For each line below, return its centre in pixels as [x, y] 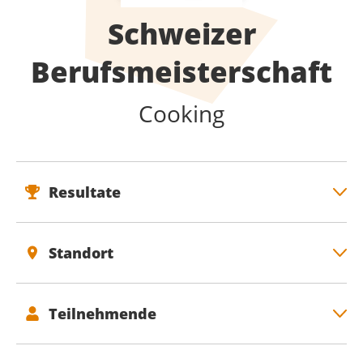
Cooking [181, 113]
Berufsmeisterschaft [181, 72]
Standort [81, 253]
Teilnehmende [102, 314]
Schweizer [181, 34]
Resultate [85, 192]
